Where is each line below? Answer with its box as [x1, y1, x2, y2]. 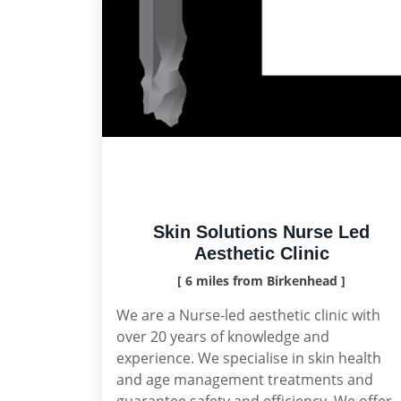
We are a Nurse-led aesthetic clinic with [116, 305, 380, 325]
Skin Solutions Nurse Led [153, 222, 370, 242]
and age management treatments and [116, 370, 373, 389]
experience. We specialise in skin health [116, 348, 381, 368]
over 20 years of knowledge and [116, 327, 329, 346]
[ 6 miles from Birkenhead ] [177, 272, 346, 289]
